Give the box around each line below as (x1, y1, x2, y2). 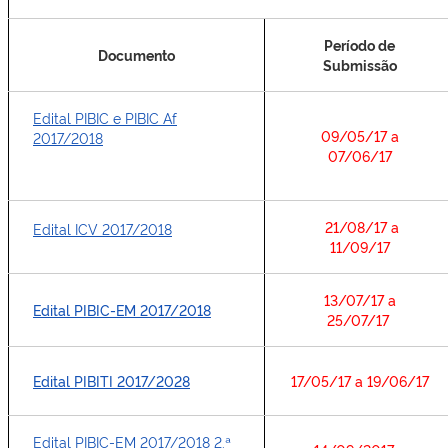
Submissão (322, 55, 397, 74)
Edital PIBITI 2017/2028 (33, 371, 190, 390)
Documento (98, 45, 175, 64)
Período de (324, 35, 395, 54)
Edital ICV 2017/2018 (33, 219, 172, 238)
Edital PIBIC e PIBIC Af (33, 108, 177, 127)
